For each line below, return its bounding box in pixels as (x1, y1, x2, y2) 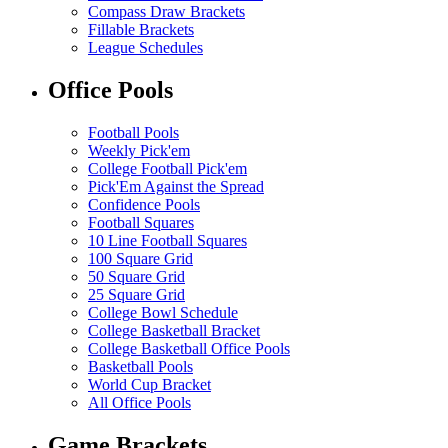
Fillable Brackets (88, 20, 194, 38)
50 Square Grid (88, 267, 185, 285)
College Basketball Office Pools (88, 339, 290, 357)
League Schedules (88, 38, 203, 56)
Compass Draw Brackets (88, 2, 245, 20)
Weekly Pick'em (88, 141, 190, 159)
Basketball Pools (88, 357, 193, 375)
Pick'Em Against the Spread (88, 177, 264, 195)
